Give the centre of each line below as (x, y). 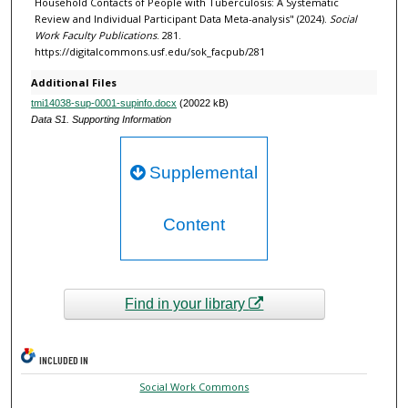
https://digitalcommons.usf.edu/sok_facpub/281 (149, 51)
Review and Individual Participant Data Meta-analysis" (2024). (182, 18)
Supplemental (202, 172)
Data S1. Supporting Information (101, 119)
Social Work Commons (194, 387)
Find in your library (187, 303)
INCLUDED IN (64, 360)
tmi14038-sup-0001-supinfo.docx (103, 102)
